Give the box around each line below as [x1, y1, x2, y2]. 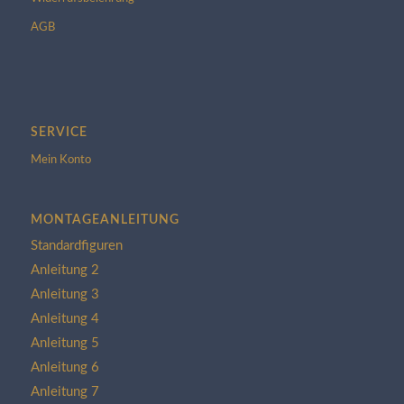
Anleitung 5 [30, 335, 99, 350]
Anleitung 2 [30, 262, 99, 277]
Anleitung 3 [30, 287, 99, 301]
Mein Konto [30, 153, 91, 166]
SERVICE [30, 124, 87, 139]
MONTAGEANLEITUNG [30, 212, 179, 226]
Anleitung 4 [30, 311, 99, 326]
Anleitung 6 [30, 360, 99, 374]
